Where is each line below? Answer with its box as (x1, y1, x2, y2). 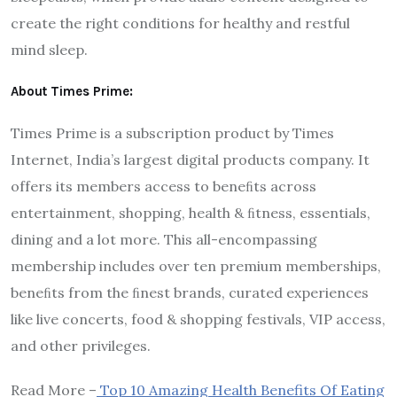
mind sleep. (11, 40, 88, 58)
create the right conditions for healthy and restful (11, 13, 350, 32)
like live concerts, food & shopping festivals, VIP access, (11, 309, 385, 328)
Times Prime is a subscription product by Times (11, 123, 334, 142)
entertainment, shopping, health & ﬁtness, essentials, (11, 203, 370, 222)
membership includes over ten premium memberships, (11, 256, 381, 275)
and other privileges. (11, 336, 151, 354)
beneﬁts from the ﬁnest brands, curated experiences (11, 283, 369, 301)
